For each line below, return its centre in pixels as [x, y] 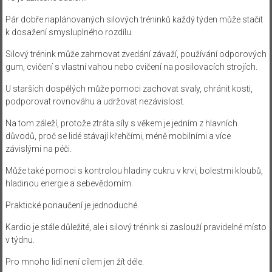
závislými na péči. [38, 148]
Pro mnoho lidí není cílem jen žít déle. [74, 261]
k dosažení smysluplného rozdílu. [69, 32]
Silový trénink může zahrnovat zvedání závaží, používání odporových [136, 54]
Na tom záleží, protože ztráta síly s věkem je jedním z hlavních [121, 123]
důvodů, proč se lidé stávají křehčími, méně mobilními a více [118, 136]
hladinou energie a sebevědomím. [69, 183]
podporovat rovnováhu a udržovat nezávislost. [95, 101]
